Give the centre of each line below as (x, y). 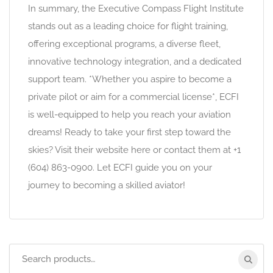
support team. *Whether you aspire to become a (130, 80)
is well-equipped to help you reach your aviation (129, 115)
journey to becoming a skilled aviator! (107, 186)
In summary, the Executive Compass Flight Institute (136, 9)
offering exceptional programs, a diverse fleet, (124, 44)
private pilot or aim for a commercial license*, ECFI (133, 97)
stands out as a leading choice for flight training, (128, 27)
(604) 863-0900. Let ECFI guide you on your (120, 168)
